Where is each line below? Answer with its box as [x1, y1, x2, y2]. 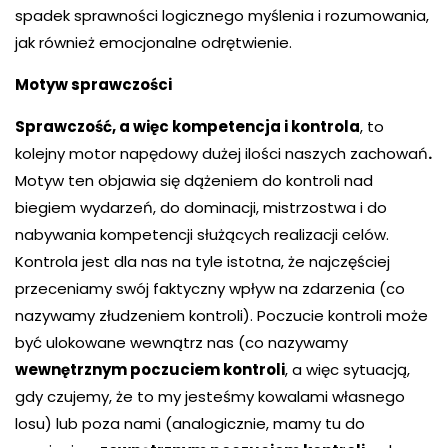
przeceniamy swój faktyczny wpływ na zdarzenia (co [15, 278, 405, 299]
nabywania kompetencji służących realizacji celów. [15, 224, 389, 245]
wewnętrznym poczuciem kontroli [15, 359, 285, 380]
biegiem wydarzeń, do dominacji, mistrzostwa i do [15, 197, 387, 218]
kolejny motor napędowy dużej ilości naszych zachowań [15, 143, 428, 164]
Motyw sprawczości [15, 74, 172, 95]
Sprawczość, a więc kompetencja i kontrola [15, 116, 360, 137]
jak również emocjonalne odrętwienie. [15, 32, 292, 53]
